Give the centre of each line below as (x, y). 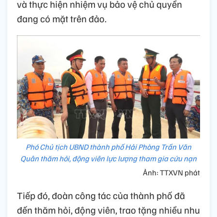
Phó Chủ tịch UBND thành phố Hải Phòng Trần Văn (108, 147)
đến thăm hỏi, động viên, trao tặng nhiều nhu (108, 209)
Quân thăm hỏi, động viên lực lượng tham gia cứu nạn (108, 158)
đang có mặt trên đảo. (62, 18)
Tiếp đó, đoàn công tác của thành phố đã (101, 195)
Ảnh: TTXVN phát (171, 172)
